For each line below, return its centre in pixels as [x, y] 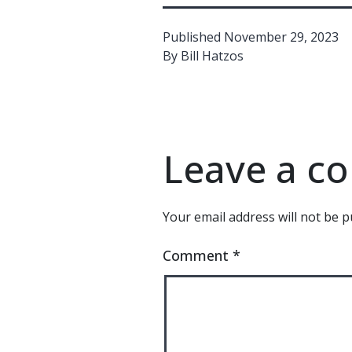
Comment [198, 255]
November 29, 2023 [281, 37]
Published [193, 37]
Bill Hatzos [212, 56]
